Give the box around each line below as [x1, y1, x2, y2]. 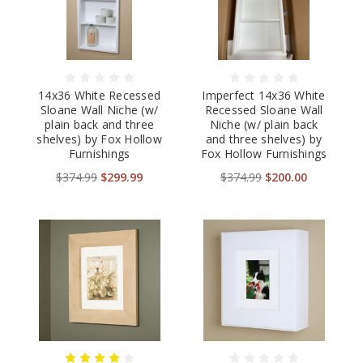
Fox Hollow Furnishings [200, 146, 327, 162]
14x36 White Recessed [38, 88, 160, 104]
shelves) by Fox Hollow [36, 131, 162, 147]
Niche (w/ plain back [209, 117, 318, 133]
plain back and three [45, 117, 154, 133]
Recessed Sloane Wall [204, 102, 323, 118]
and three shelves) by [205, 131, 322, 147]
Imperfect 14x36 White [202, 88, 326, 104]
